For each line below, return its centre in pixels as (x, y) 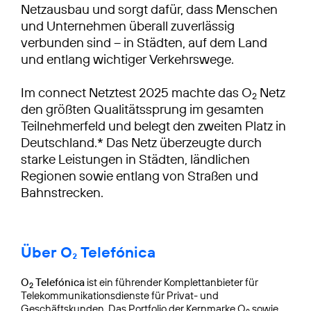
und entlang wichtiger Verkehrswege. (127, 59)
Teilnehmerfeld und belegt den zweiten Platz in (153, 125)
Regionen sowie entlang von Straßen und (140, 175)
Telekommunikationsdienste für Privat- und (120, 295)
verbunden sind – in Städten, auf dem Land (144, 42)
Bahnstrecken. (62, 192)
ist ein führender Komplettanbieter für (171, 282)
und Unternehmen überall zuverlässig (128, 25)
